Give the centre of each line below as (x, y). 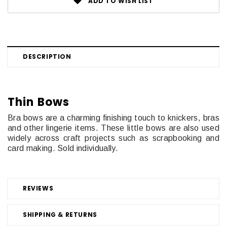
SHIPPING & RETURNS (60, 214)
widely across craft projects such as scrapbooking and (113, 138)
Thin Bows (39, 102)
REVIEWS (38, 188)
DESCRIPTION (47, 56)
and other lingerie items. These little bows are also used (113, 128)
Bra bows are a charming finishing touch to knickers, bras (113, 118)
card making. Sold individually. (64, 148)
